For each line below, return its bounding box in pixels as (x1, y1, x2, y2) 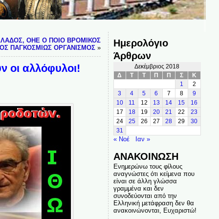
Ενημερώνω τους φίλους (113, 163, 182, 170)
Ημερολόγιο (113, 37, 168, 48)
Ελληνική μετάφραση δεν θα (113, 199, 194, 207)
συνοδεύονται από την (113, 192, 177, 199)
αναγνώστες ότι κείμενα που (113, 170, 195, 177)
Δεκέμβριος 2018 (134, 64, 180, 69)
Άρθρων (113, 50, 151, 61)
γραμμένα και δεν (113, 185, 164, 192)
